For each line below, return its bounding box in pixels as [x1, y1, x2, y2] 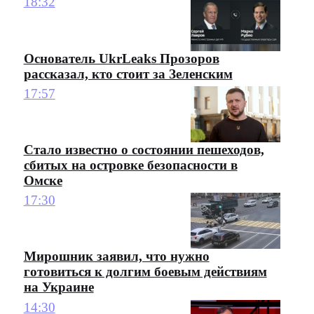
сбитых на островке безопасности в [23, 157, 238, 172]
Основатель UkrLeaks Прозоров [23, 50, 219, 66]
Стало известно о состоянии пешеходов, [23, 142, 264, 157]
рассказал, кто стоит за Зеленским [23, 66, 233, 81]
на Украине [23, 280, 94, 295]
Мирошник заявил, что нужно [23, 249, 210, 264]
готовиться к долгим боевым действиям [23, 264, 267, 280]
